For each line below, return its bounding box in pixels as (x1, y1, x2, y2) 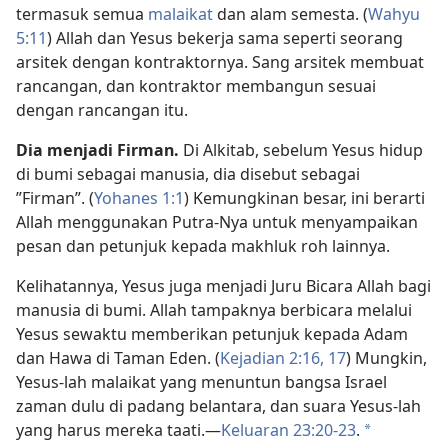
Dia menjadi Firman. (16, 138, 179, 161)
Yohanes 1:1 (94, 186, 184, 209)
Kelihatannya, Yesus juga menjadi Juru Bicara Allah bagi (16, 274, 431, 297)
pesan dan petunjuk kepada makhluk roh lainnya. (16, 234, 390, 257)
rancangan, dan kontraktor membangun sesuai (16, 74, 376, 97)
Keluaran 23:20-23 (221, 418, 356, 441)
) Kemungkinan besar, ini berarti (184, 186, 425, 209)
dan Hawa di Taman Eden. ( (16, 346, 220, 369)
